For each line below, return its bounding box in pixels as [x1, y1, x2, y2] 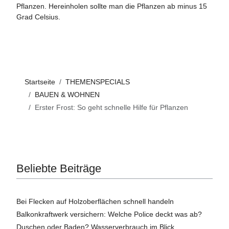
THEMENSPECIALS [65, 77, 130, 86]
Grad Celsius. [16, 12, 60, 21]
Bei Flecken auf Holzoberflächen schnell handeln [16, 197, 174, 205]
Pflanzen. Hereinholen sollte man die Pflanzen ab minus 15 [16, 2, 207, 10]
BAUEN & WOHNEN [35, 90, 100, 99]
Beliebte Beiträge [16, 162, 101, 175]
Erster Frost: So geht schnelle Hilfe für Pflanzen [35, 103, 188, 111]
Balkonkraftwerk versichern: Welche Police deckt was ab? [16, 210, 202, 218]
